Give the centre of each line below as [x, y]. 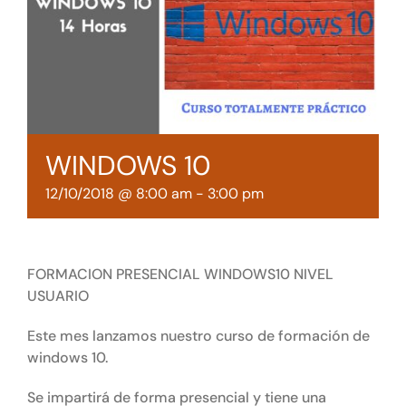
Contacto [53, 72]
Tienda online [66, 26]
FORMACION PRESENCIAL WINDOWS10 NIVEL [180, 274]
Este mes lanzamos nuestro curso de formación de [198, 335]
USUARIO [58, 295]
